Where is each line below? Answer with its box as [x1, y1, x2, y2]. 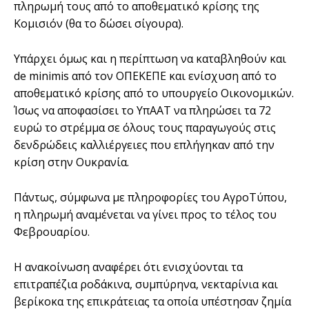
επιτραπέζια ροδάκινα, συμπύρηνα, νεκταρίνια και [14, 277, 278, 292]
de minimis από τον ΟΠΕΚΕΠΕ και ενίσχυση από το [14, 68, 277, 84]
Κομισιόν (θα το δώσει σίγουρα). [14, 16, 183, 32]
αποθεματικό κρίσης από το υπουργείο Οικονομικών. [14, 86, 294, 101]
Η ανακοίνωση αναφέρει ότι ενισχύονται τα [14, 259, 243, 275]
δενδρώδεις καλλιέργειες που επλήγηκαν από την [14, 137, 275, 153]
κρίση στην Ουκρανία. [14, 154, 134, 170]
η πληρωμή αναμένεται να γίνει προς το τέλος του [14, 207, 277, 223]
